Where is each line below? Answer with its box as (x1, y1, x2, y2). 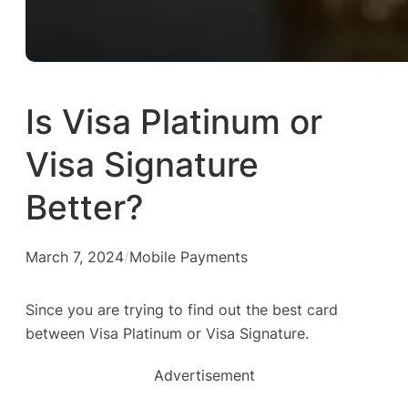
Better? (25, 188, 143, 229)
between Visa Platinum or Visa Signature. (25, 324, 309, 343)
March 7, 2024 (25, 247, 124, 266)
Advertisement (153, 366, 255, 385)
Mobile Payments (129, 247, 248, 266)
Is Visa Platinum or (25, 102, 322, 143)
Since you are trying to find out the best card (25, 301, 338, 320)
